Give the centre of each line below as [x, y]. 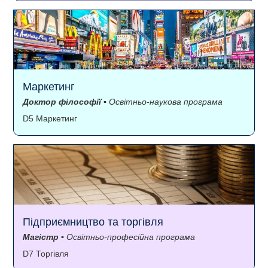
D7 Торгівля [46, 254]
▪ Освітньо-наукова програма [162, 102]
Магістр [41, 237]
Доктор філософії [62, 102]
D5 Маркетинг [50, 119]
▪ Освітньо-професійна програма [127, 237]
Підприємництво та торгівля [93, 222]
